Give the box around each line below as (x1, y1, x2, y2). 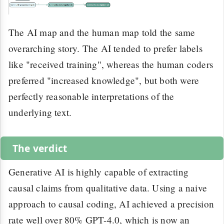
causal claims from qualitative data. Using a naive (8, 181, 207, 194)
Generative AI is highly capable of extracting (8, 165, 189, 178)
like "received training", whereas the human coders (8, 57, 213, 70)
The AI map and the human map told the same (8, 25, 195, 38)
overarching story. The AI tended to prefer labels (8, 41, 202, 54)
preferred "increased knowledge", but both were (8, 73, 199, 86)
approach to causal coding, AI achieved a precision (8, 197, 214, 210)
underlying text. (8, 105, 72, 118)
